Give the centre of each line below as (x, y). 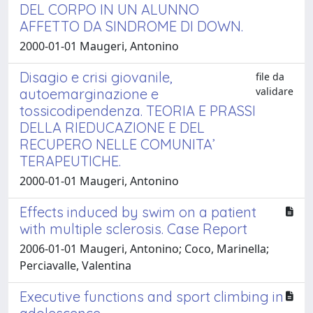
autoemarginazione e (89, 94)
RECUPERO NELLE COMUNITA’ (117, 144)
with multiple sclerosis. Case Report (133, 228)
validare (275, 91)
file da (270, 76)
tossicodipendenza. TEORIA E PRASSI (138, 110)
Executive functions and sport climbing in (152, 296)
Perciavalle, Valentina (75, 265)
